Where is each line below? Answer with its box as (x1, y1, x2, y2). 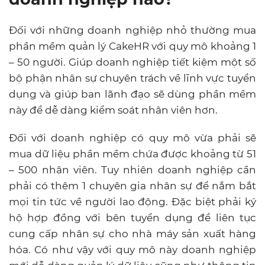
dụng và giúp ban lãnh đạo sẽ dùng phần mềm (9, 88, 256, 100)
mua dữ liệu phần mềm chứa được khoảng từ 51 (9, 147, 256, 160)
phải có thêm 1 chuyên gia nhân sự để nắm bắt (9, 179, 256, 192)
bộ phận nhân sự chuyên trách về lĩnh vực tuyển (9, 72, 256, 84)
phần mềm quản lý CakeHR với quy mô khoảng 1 (9, 40, 256, 52)
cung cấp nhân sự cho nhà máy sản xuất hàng (9, 227, 256, 240)
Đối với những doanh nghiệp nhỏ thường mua (9, 24, 256, 36)
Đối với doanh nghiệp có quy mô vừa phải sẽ (9, 131, 256, 144)
